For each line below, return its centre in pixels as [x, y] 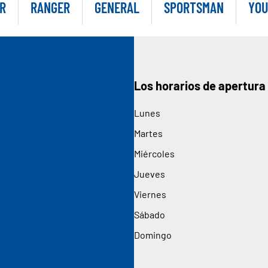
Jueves [150, 173]
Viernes [150, 194]
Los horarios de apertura [200, 85]
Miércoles [154, 153]
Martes [148, 133]
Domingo [153, 234]
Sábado [150, 214]
